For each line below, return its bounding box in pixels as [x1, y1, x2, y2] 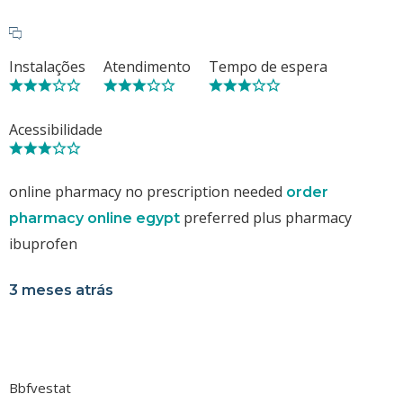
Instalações [9, 56, 85, 76]
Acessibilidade [9, 119, 103, 139]
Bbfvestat [9, 378, 71, 397]
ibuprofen [9, 233, 77, 254]
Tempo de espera [209, 56, 327, 76]
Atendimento [103, 56, 191, 76]
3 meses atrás [9, 281, 113, 299]
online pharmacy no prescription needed [9, 181, 286, 201]
